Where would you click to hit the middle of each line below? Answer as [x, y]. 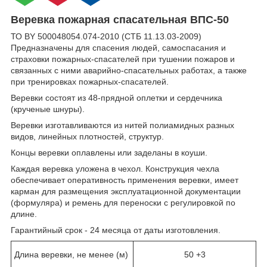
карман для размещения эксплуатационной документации [126, 192]
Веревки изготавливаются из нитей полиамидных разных [122, 125]
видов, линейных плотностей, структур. [87, 137]
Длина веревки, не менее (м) [71, 255]
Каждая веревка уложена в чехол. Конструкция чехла [115, 169]
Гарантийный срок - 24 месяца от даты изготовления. [116, 230]
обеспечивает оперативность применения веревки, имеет [125, 180]
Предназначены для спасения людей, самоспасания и [118, 48]
